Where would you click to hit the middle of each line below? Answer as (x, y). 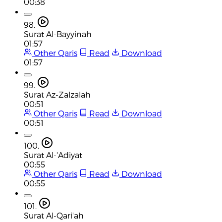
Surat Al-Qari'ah (54, 215)
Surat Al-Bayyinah (58, 34)
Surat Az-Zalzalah (57, 94)
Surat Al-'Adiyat (53, 155)
